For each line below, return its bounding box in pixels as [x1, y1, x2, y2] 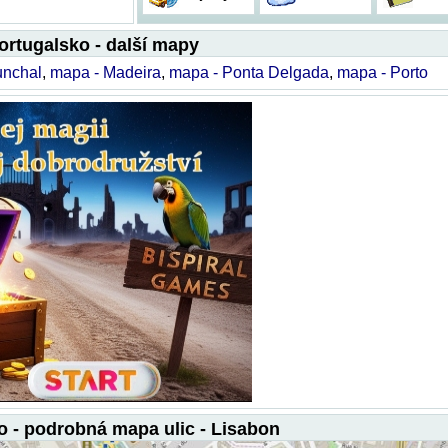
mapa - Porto [337, 64, 428, 81]
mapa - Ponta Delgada [169, 64, 329, 81]
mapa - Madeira [50, 64, 161, 81]
